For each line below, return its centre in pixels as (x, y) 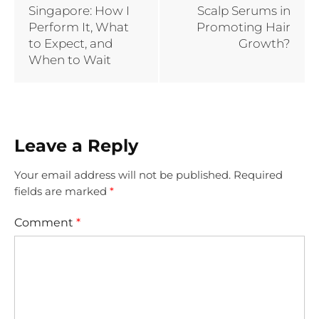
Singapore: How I (79, 11)
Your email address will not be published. (122, 174)
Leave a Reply (76, 146)
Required (258, 174)
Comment (45, 222)
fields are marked (62, 191)
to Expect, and (70, 44)
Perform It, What (79, 27)
